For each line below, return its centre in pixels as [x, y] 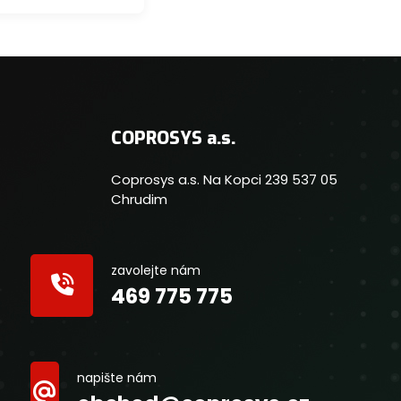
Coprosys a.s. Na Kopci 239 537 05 [224, 179]
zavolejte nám [156, 270]
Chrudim [139, 199]
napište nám [117, 377]
